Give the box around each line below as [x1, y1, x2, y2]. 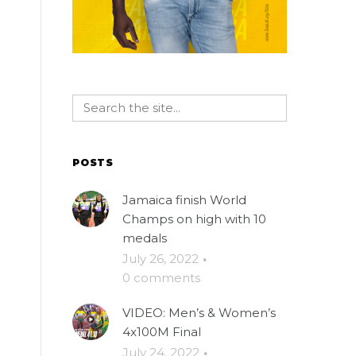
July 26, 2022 [122, 251, 199, 267]
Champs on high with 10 [122, 211, 266, 227]
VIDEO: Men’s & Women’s [122, 305, 276, 321]
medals [122, 230, 167, 246]
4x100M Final [122, 324, 201, 340]
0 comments [122, 270, 200, 286]
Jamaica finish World [122, 192, 246, 208]
